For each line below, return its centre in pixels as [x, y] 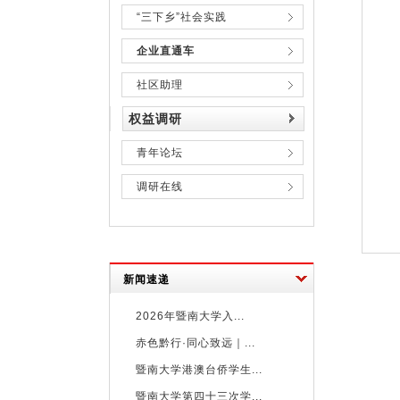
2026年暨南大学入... [190, 316]
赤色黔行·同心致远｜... [196, 343]
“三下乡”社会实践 [182, 17]
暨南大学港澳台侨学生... [199, 370]
